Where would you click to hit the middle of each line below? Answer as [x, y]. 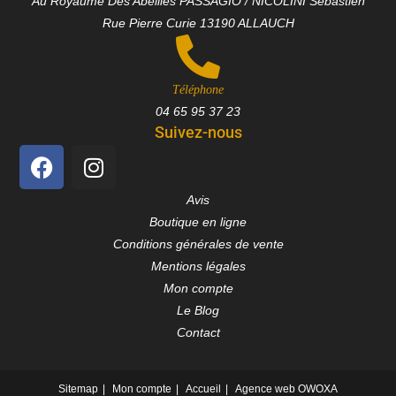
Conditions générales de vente [198, 244]
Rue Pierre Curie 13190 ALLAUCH [198, 23]
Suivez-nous [198, 133]
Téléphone [198, 90]
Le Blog [198, 311]
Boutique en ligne [198, 222]
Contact [198, 333]
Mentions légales [198, 267]
